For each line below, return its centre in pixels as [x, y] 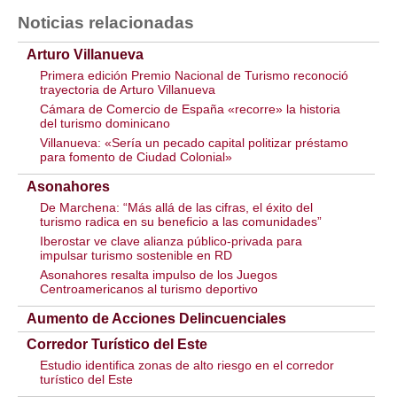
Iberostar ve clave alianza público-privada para [171, 241]
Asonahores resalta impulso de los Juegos [159, 275]
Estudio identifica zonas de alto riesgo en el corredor [187, 365]
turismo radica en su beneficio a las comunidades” [181, 222]
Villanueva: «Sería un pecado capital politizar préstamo [194, 143]
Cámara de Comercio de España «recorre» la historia [190, 109]
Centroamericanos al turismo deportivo [149, 289]
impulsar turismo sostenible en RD [136, 255]
